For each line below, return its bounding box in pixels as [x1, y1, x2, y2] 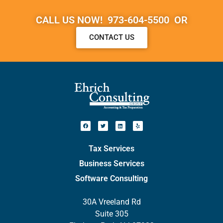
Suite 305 [95, 209, 128, 219]
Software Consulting [75, 174, 148, 184]
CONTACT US [89, 33, 134, 42]
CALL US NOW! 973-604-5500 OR [35, 13, 188, 26]
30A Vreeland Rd [82, 197, 141, 207]
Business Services [79, 159, 144, 169]
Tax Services [89, 144, 134, 154]
